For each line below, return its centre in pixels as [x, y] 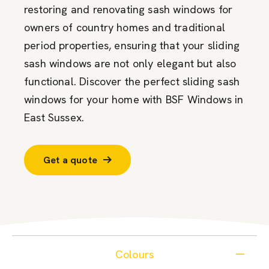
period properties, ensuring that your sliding [132, 45]
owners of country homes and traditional [125, 27]
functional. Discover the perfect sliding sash [132, 81]
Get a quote [70, 160]
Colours [134, 254]
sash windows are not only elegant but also [130, 63]
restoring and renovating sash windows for [128, 9]
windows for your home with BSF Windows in [134, 99]
